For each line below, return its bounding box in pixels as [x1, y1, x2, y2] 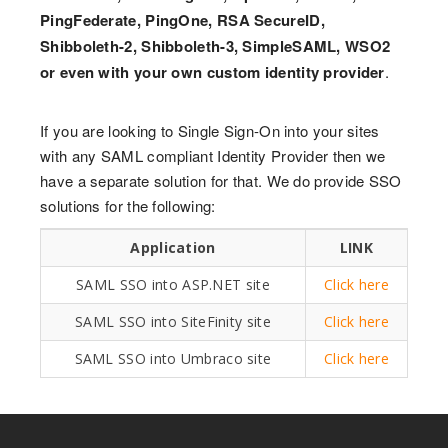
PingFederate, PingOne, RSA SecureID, [40, 8, 325, 31]
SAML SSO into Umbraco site [74, 348, 272, 368]
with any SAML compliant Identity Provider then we [40, 144, 386, 166]
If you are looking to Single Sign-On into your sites [40, 119, 380, 141]
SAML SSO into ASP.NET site [76, 274, 270, 294]
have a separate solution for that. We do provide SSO [40, 169, 402, 191]
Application [130, 237, 216, 257]
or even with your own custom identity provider [40, 60, 385, 83]
